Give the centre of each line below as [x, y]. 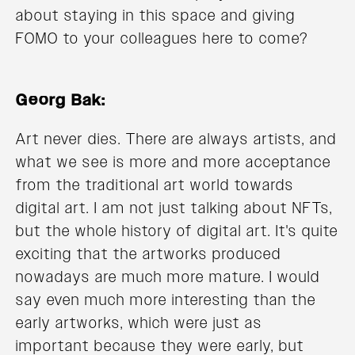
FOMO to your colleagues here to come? [162, 38]
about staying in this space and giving [156, 15]
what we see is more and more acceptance [174, 162]
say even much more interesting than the [166, 300]
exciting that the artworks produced [149, 254]
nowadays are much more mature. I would [168, 277]
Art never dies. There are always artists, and [176, 139]
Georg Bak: [61, 100]
